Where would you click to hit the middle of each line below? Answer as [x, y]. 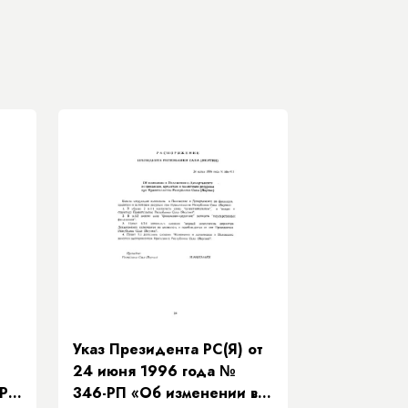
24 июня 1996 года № [154, 371]
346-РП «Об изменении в [165, 393]
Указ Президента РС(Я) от [168, 349]
